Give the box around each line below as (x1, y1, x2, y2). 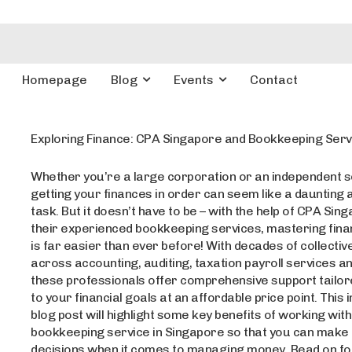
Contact (250, 72, 299, 87)
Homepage (22, 72, 88, 87)
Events (174, 72, 214, 87)
